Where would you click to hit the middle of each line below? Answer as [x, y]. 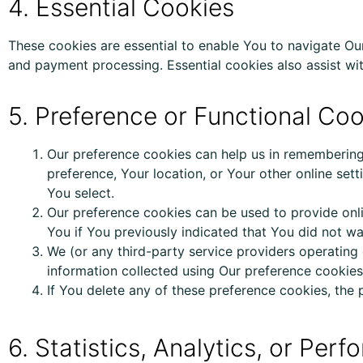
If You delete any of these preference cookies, [191, 290]
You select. [81, 193]
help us [243, 154]
